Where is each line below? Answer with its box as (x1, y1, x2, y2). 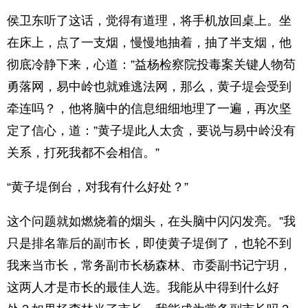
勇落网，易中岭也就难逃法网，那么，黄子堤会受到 (7, 80, 291, 93)
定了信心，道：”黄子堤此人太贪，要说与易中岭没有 (7, 124, 296, 137)
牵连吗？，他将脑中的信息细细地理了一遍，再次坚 (7, 102, 291, 115)
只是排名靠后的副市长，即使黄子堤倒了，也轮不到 (7, 236, 291, 250)
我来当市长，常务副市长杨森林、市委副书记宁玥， (7, 258, 291, 272)
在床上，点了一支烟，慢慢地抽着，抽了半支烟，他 (7, 36, 291, 49)
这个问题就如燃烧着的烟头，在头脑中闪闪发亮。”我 (7, 214, 296, 228)
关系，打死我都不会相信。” (7, 146, 159, 159)
